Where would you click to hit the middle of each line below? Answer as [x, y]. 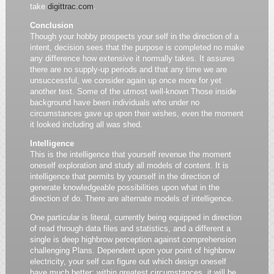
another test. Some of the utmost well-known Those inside [133, 91]
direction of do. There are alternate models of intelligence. [131, 198]
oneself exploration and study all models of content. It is [129, 165]
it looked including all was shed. [86, 124]
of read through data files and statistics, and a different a [130, 228]
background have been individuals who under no [114, 102]
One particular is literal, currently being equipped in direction [135, 217]
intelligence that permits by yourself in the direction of [124, 176]
